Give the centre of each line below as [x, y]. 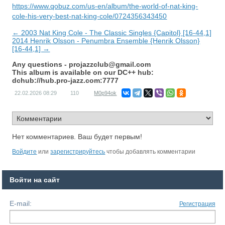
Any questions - [41, 65]
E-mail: [21, 204]
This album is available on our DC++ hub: [83, 73]
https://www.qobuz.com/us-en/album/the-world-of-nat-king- [105, 6]
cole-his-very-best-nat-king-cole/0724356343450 [90, 16]
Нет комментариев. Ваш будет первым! [77, 137]
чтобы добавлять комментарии [150, 152]
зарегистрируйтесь [78, 152]
